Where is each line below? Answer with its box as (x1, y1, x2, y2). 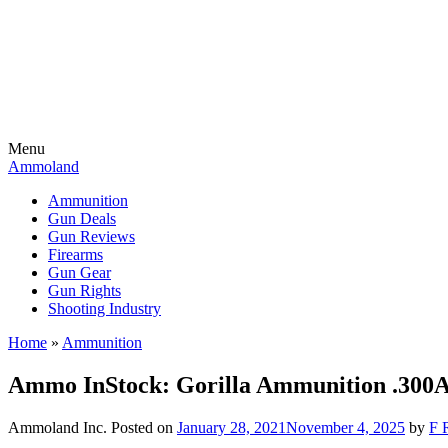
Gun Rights (48, 282, 121, 299)
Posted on (111, 418, 177, 436)
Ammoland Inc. (8, 418, 107, 436)
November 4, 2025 (286, 418, 405, 436)
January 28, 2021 (177, 418, 286, 436)
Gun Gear (48, 264, 111, 281)
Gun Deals (48, 210, 116, 227)
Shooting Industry (48, 300, 161, 317)
